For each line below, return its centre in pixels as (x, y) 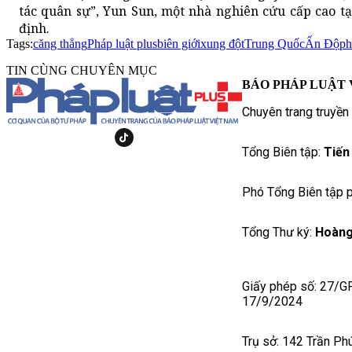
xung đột (222, 44)
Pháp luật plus (122, 44)
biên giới (179, 44)
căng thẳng (60, 44)
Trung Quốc (275, 44)
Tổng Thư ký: (279, 233)
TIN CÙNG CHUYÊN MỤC (82, 71)
